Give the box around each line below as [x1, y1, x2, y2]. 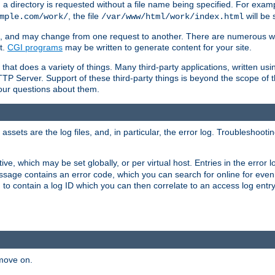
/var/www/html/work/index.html [101, 11, 244, 21]
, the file [68, 10, 101, 21]
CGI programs [7, 42, 63, 52]
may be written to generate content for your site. [63, 42, 252, 52]
